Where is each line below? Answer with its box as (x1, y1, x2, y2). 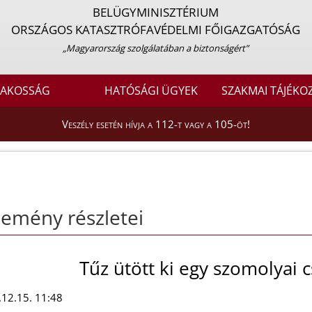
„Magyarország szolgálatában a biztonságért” (63, 42, 249, 54)
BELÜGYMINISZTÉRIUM (93, 4, 219, 20)
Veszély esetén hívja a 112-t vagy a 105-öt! (62, 117, 250, 132)
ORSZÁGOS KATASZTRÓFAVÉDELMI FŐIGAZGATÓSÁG (11, 22, 301, 38)
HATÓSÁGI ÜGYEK (104, 83, 198, 99)
